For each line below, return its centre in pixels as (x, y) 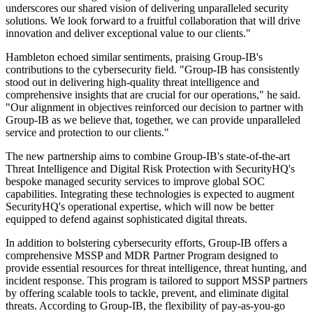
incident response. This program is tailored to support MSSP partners (156, 281)
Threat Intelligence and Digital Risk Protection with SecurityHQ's (150, 169)
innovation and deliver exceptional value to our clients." (128, 34)
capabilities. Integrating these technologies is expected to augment (150, 194)
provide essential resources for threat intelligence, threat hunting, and (156, 268)
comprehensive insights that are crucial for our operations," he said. (153, 95)
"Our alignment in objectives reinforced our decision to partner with (154, 108)
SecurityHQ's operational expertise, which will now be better (140, 207)
